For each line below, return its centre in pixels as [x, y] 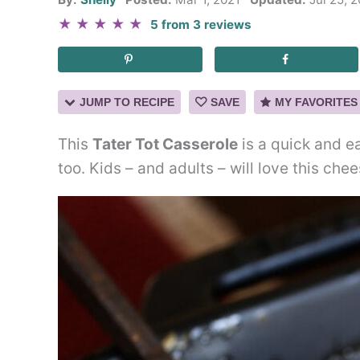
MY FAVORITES [316, 102]
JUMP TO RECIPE [127, 102]
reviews [227, 25]
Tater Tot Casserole [165, 145]
